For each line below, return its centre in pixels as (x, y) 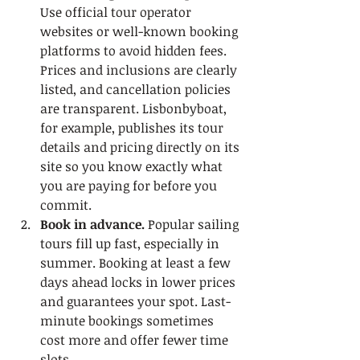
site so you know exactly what (133, 166)
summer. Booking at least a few (137, 263)
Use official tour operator (117, 12)
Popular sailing (193, 224)
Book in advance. (92, 224)
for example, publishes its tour (133, 128)
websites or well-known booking (141, 31)
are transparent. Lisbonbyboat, (135, 108)
